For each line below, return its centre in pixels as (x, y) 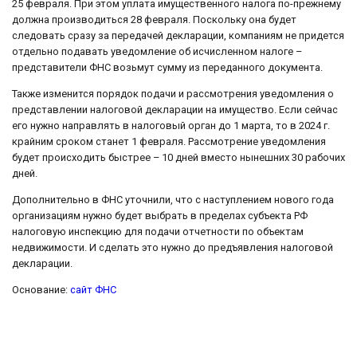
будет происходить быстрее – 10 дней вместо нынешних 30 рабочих (178, 157)
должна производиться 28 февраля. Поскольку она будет (154, 20)
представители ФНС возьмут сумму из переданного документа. (167, 68)
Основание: (41, 289)
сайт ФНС (93, 289)
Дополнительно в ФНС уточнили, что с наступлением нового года (173, 199)
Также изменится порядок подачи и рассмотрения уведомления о (173, 94)
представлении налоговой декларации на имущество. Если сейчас (175, 110)
